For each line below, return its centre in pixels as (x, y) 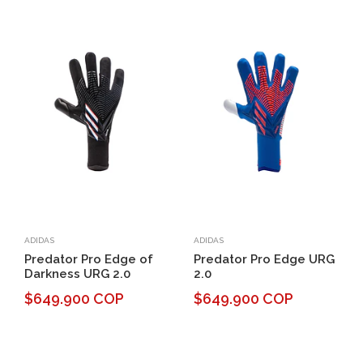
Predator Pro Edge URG (264, 260)
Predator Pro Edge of (89, 260)
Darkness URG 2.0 (77, 274)
